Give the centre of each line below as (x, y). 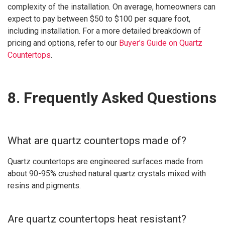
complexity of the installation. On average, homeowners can (111, 7)
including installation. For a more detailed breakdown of (104, 31)
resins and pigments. (44, 185)
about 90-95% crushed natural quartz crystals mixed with (107, 173)
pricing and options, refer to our (63, 43)
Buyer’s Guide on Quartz (161, 43)
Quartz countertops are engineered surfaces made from (105, 161)
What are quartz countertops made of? (97, 140)
